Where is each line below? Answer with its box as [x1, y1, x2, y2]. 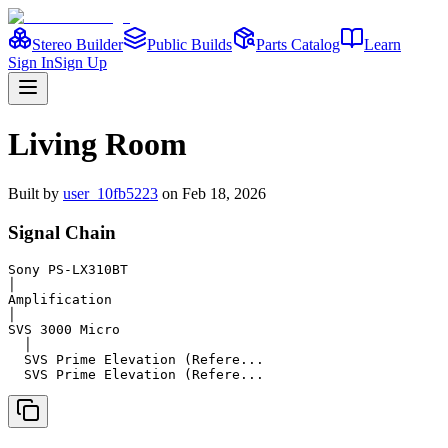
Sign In [8, 54, 54, 71]
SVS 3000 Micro [8, 322, 120, 338]
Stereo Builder [32, 36, 123, 53]
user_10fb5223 [63, 184, 158, 202]
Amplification [8, 292, 112, 308]
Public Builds [147, 36, 232, 53]
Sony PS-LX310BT [8, 262, 128, 278]
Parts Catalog [256, 36, 340, 53]
